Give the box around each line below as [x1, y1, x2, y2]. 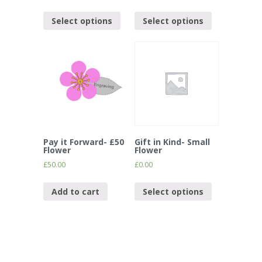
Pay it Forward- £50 [43, 136, 124, 148]
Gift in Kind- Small [135, 136, 210, 148]
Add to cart [51, 185, 99, 197]
